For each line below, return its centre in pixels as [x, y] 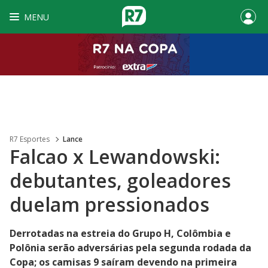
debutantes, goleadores [120, 180]
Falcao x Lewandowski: [115, 156]
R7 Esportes [30, 139]
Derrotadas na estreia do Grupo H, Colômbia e [120, 233]
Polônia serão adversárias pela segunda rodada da [130, 248]
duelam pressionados [109, 204]
